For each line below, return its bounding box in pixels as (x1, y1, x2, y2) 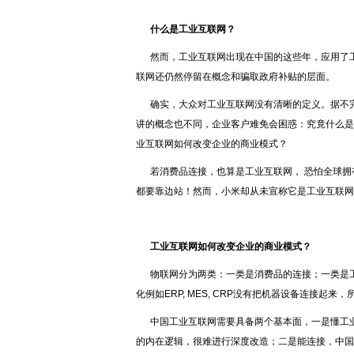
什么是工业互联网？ (150, 24, 235, 35)
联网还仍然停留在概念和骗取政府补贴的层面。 (136, 71, 337, 82)
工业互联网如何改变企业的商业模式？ (150, 241, 311, 252)
